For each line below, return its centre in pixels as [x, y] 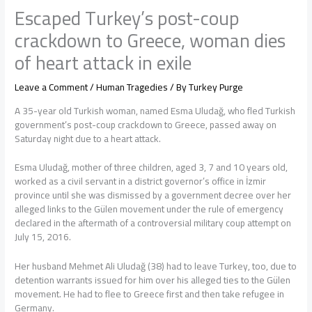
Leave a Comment [52, 87]
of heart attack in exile [103, 62]
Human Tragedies [132, 87]
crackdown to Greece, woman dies [150, 40]
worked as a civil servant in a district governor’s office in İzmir [141, 181]
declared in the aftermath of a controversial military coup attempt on [153, 223]
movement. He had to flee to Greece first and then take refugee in [150, 294]
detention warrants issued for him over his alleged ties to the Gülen [153, 280]
